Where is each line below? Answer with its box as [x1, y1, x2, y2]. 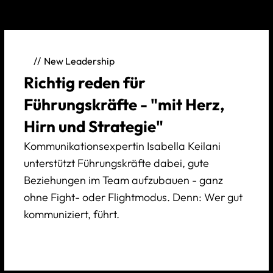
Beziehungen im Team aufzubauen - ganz [23, 172, 223, 187]
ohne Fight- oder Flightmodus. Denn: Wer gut [23, 190, 243, 204]
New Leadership [43, 55, 115, 68]
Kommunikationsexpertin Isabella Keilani [23, 138, 221, 153]
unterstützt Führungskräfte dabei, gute [23, 155, 209, 170]
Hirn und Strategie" [23, 116, 163, 136]
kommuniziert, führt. [23, 207, 119, 221]
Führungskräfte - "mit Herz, [23, 94, 224, 115]
